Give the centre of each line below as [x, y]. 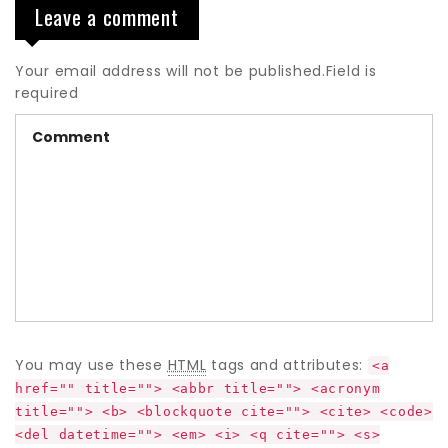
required [47, 93]
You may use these [91, 365]
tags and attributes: [287, 365]
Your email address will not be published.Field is [196, 71]
